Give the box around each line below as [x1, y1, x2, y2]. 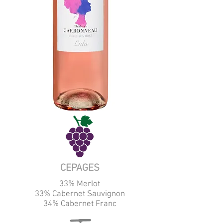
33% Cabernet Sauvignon [34, 189, 125, 199]
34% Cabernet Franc [43, 199, 116, 209]
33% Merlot [59, 179, 100, 189]
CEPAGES [60, 162, 100, 174]
